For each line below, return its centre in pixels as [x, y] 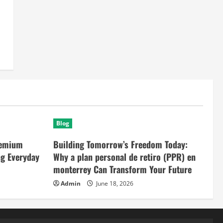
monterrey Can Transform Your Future [122, 169]
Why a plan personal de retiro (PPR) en [124, 157]
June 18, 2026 [114, 183]
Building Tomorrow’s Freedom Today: [120, 144]
